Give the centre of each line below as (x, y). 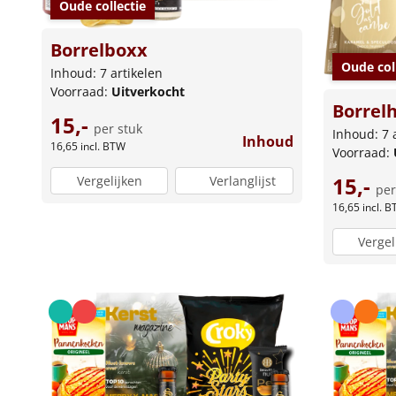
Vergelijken (109, 180)
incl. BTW (103, 147)
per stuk (118, 129)
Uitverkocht (148, 92)
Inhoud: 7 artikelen (107, 73)
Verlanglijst (243, 180)
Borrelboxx (99, 50)
